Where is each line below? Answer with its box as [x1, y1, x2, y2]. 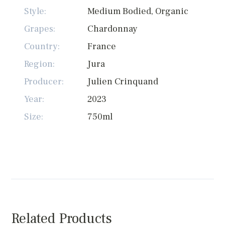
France [87, 40, 117, 52]
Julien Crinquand [87, 75, 159, 87]
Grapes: [24, 23, 56, 35]
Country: [24, 40, 60, 52]
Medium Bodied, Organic [87, 5, 189, 17]
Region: [24, 58, 55, 70]
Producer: [24, 75, 64, 87]
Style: [24, 5, 47, 17]
